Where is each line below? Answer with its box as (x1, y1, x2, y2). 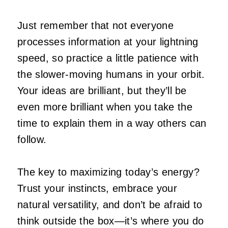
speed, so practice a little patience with (17, 52, 199, 64)
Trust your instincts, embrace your (17, 182, 177, 194)
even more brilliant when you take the (17, 101, 192, 112)
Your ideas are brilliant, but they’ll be (17, 84, 187, 96)
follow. (17, 133, 47, 145)
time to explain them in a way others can (17, 117, 207, 129)
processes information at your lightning (17, 36, 198, 47)
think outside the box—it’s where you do (17, 215, 204, 226)
